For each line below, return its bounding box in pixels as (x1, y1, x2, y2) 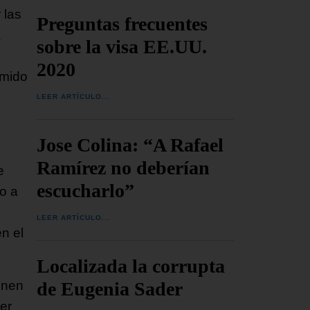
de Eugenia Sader (37, 277, 183, 300)
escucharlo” (37, 179, 135, 201)
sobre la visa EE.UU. (37, 35, 208, 57)
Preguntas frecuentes (37, 12, 208, 35)
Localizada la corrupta (37, 255, 226, 277)
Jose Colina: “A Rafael (37, 134, 224, 156)
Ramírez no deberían (37, 156, 210, 179)
